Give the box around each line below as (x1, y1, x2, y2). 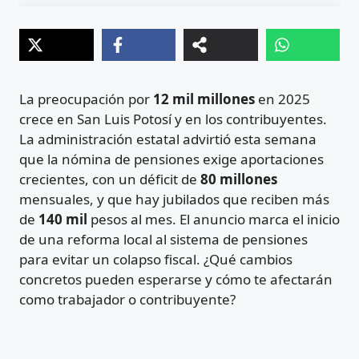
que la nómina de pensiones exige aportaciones (19, 150, 324, 169)
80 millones (200, 170, 277, 189)
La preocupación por (19, 90, 153, 109)
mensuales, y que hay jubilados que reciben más (19, 190, 329, 209)
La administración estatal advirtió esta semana (19, 130, 317, 149)
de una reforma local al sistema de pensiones (19, 230, 308, 249)
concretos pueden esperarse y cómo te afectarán (19, 270, 333, 289)
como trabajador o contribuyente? (19, 290, 236, 309)
